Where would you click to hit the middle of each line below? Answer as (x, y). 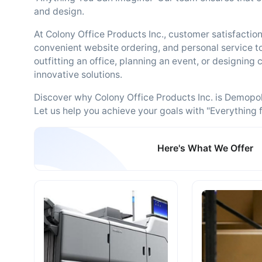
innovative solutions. (78, 75)
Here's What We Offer (206, 149)
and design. (59, 11)
